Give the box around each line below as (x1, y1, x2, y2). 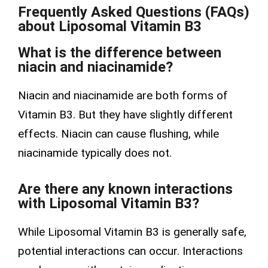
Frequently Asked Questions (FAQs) (18, 4, 249, 21)
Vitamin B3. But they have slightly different (18, 108, 233, 122)
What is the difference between (18, 44, 221, 62)
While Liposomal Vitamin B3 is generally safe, (18, 224, 246, 239)
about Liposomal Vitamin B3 (18, 18, 202, 35)
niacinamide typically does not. (18, 146, 172, 160)
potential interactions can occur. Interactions (18, 243, 243, 258)
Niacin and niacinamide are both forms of (18, 89, 228, 103)
